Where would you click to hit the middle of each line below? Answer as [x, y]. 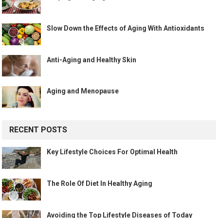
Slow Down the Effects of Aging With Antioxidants [126, 28]
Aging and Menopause [83, 91]
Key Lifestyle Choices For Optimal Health [112, 152]
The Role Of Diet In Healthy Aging [100, 183]
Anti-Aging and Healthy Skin [92, 60]
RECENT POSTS [38, 130]
